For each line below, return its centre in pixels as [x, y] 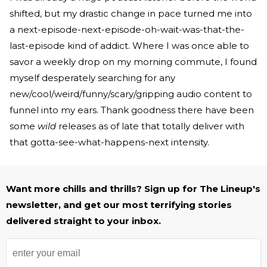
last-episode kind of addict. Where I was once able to [129, 46]
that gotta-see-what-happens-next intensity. [109, 142]
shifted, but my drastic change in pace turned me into [131, 14]
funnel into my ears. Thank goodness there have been [132, 110]
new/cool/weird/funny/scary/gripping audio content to [131, 94]
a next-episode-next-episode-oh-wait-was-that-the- [127, 30]
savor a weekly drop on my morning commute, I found [133, 62]
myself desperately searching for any [92, 78]
